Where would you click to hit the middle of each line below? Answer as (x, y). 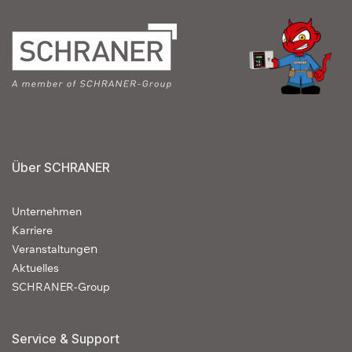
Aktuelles (35, 268)
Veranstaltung (48, 249)
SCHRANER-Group (61, 287)
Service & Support (66, 339)
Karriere (32, 231)
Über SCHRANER (61, 168)
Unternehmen (47, 212)
